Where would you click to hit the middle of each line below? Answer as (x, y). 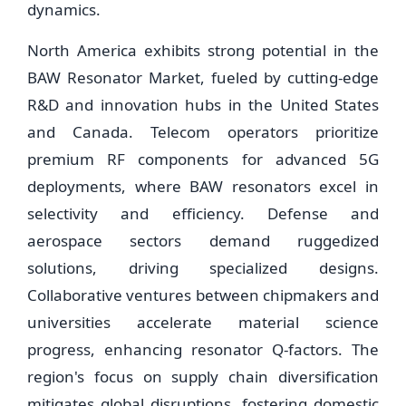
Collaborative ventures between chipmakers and (203, 295)
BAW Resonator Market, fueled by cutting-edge (203, 77)
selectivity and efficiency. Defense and (203, 213)
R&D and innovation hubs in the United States (203, 105)
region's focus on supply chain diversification (203, 377)
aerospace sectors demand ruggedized (203, 241)
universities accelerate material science (203, 322)
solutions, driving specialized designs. (203, 268)
